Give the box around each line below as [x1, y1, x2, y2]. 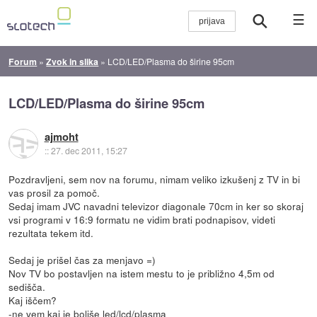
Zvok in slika [46, 54, 99, 68]
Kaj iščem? [8, 292, 57, 307]
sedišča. [8, 279, 46, 294]
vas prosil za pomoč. [8, 185, 100, 200]
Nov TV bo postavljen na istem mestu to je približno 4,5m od [8, 265, 275, 280]
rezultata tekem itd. [8, 225, 94, 240]
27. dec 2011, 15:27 [50, 144, 127, 157]
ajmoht [44, 129, 79, 145]
